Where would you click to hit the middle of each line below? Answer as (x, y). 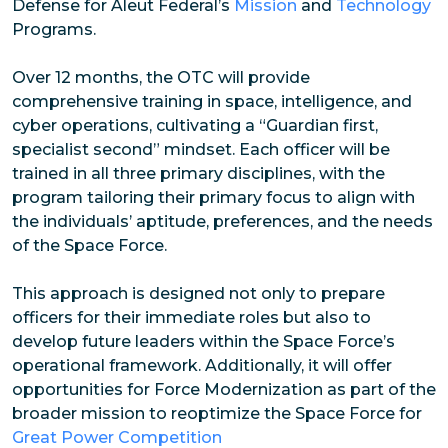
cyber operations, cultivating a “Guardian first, (195, 126)
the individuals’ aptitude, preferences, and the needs (222, 222)
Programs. (54, 30)
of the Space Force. (91, 246)
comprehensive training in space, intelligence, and (212, 102)
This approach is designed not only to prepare (198, 294)
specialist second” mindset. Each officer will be (201, 150)
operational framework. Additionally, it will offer (202, 366)
